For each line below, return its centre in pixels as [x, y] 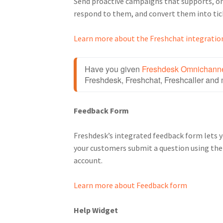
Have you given [113, 69]
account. [89, 160]
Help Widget [96, 210]
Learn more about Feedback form [130, 185]
